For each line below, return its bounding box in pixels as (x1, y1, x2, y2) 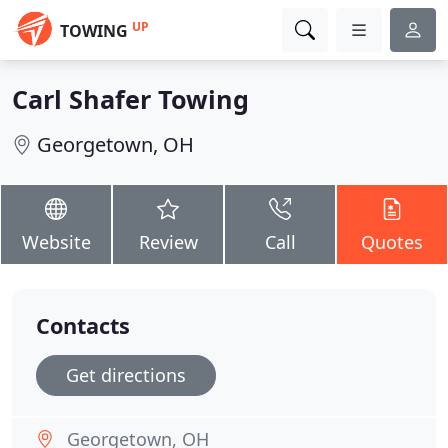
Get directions (66, 363, 186, 387)
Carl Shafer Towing (12, 82, 249, 116)
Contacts (36, 311, 130, 340)
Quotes (361, 230, 423, 254)
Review (138, 230, 198, 254)
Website (21, 230, 91, 254)
